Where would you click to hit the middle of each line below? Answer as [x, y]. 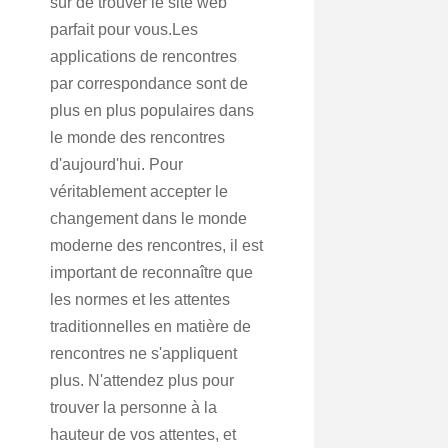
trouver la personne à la [133, 407]
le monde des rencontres [137, 137]
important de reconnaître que [151, 272]
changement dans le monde [148, 218]
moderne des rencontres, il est [156, 245]
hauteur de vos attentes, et [143, 434]
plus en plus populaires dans [152, 110]
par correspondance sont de [149, 83]
